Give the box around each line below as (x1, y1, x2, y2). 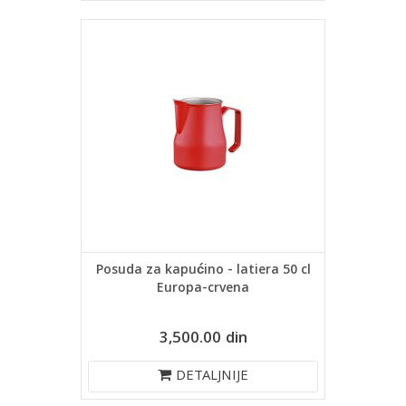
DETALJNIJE (176, 365, 248, 389)
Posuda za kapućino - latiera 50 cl (95, 260, 311, 282)
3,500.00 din (159, 326, 247, 353)
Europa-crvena (157, 278, 249, 300)
